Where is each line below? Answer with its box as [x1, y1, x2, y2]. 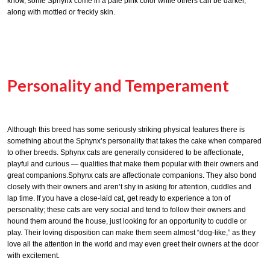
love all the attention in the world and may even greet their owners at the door [7, 240, 259, 249]
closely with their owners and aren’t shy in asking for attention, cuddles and [7, 183, 251, 192]
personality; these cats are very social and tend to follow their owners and [7, 206, 246, 215]
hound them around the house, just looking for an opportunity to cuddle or [7, 217, 246, 226]
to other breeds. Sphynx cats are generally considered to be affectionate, [7, 148, 243, 157]
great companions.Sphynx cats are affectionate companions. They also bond [7, 171, 257, 180]
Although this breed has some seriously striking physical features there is [7, 125, 245, 134]
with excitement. [7, 251, 60, 260]
